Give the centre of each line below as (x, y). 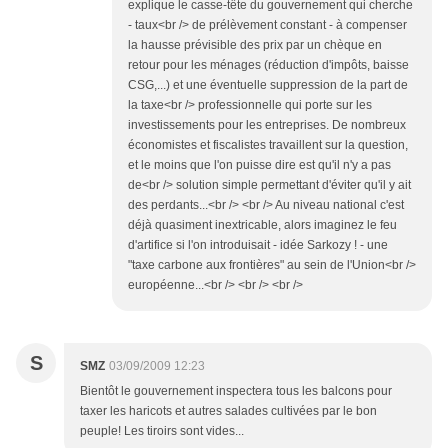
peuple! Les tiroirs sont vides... (162, 431)
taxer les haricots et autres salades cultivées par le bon (228, 411)
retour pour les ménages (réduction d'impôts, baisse (268, 65)
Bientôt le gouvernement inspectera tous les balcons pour (236, 391)
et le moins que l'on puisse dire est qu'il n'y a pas (259, 165)
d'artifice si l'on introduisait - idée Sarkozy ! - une (258, 245)
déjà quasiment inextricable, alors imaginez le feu (262, 225)
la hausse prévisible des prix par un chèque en (255, 45)
